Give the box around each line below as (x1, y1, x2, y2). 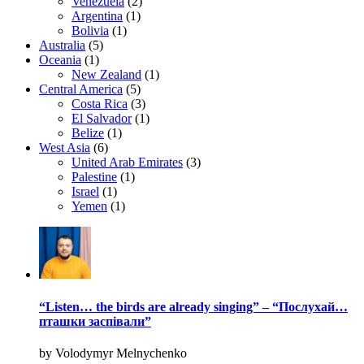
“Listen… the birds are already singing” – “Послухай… (39, 299, 348, 314)
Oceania (39, 53, 81, 67)
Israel (71, 184, 99, 199)
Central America (39, 82, 123, 97)
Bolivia (71, 24, 109, 38)
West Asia (39, 141, 90, 155)
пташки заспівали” (39, 314, 151, 328)
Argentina (71, 9, 123, 24)
